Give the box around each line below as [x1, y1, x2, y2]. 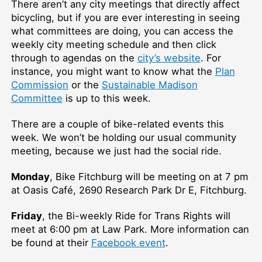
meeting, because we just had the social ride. [11, 144, 225, 157]
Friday [11, 209, 42, 222]
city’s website [137, 52, 201, 64]
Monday [11, 170, 50, 182]
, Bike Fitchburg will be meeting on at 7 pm [49, 170, 249, 182]
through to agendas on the [11, 52, 137, 64]
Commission [11, 79, 68, 91]
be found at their [11, 236, 91, 249]
